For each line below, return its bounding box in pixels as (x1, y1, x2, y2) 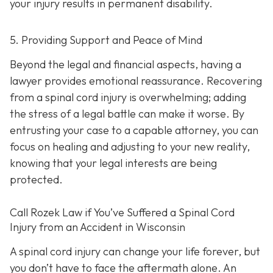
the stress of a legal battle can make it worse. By (10, 106, 244, 121)
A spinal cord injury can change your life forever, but (10, 244, 260, 258)
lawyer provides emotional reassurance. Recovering (10, 73, 262, 88)
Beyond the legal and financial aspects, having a (10, 57, 241, 71)
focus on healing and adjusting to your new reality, (10, 139, 250, 154)
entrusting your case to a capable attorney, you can (10, 122, 258, 137)
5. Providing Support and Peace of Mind (10, 33, 202, 48)
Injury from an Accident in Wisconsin (10, 220, 185, 235)
